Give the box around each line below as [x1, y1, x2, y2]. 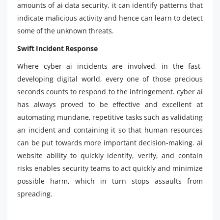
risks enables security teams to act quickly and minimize [17, 163, 203, 173]
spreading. [17, 189, 53, 198]
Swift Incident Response [17, 43, 98, 53]
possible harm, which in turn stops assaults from [17, 176, 203, 186]
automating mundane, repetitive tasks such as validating [17, 112, 203, 122]
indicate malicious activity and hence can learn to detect [17, 13, 203, 23]
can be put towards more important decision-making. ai [17, 137, 203, 147]
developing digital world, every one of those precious [17, 74, 203, 83]
